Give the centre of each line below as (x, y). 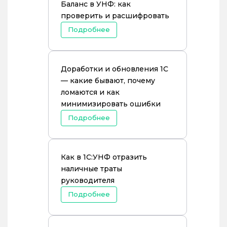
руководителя (88, 180)
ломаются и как (90, 92)
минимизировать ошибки (111, 104)
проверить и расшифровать (115, 16)
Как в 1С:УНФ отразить (104, 157)
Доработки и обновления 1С (115, 69)
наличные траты (91, 169)
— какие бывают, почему (108, 81)
